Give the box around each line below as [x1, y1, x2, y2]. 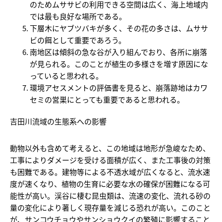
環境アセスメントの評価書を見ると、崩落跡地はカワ [30, 82, 208, 93]
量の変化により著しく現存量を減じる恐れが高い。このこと [10, 202, 211, 213]
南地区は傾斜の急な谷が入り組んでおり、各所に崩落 [30, 46, 207, 57]
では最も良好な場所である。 [30, 10, 126, 21]
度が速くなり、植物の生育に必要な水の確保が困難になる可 [10, 178, 210, 189]
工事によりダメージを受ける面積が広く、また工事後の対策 [10, 154, 211, 165]
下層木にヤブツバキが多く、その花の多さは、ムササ [30, 22, 208, 33]
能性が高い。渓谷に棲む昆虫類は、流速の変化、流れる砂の [10, 190, 211, 201]
